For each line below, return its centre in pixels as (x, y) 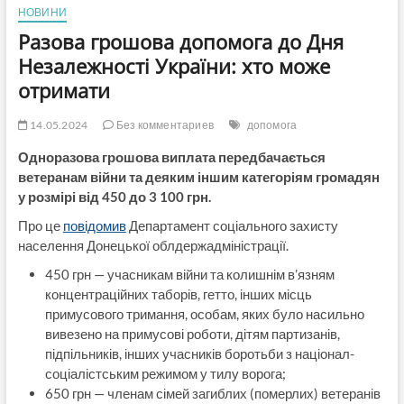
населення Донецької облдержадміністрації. (153, 245)
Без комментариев (164, 124)
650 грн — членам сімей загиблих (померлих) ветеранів (212, 393)
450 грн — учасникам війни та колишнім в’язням (189, 274)
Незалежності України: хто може (174, 65)
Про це (40, 225)
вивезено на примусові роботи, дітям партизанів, (192, 333)
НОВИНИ (42, 12)
